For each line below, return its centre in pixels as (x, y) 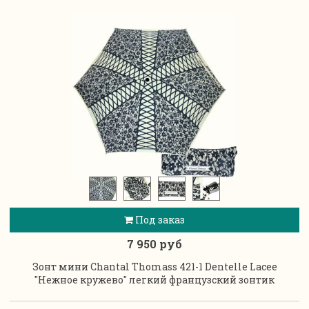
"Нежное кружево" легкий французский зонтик (154, 280)
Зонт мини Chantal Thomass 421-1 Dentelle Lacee (154, 267)
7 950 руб (154, 244)
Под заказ (159, 219)
